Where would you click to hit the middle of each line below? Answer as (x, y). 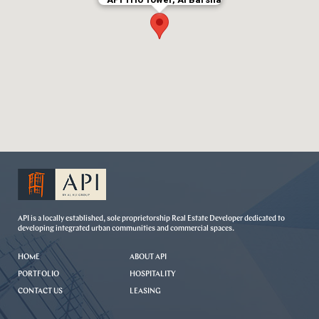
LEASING (145, 292)
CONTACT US (40, 292)
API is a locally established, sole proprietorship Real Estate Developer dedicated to (151, 219)
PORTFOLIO (38, 275)
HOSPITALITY (152, 275)
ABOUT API (148, 258)
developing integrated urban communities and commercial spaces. (126, 229)
